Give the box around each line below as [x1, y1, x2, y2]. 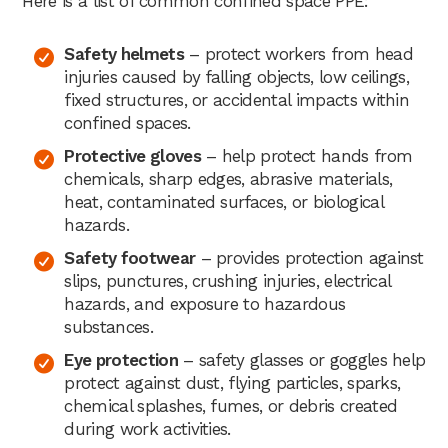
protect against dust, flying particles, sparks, [64, 372, 401, 393]
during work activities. [64, 418, 231, 439]
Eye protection [64, 349, 178, 370]
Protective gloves [64, 145, 201, 166]
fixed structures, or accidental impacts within [64, 89, 410, 110]
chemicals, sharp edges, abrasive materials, [64, 168, 393, 189]
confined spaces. [64, 112, 191, 133]
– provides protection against [195, 247, 424, 268]
